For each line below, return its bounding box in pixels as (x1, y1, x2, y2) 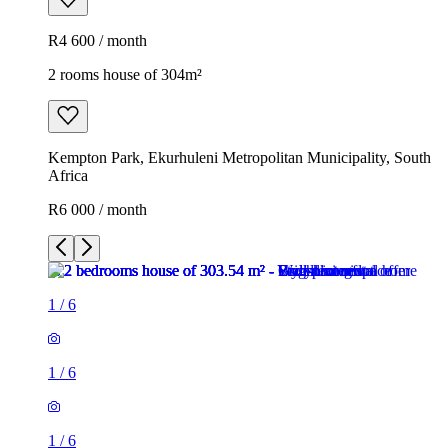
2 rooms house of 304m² (48, 65, 202, 83)
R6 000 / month (48, 200, 147, 218)
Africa (48, 166, 88, 184)
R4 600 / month (48, 31, 147, 49)
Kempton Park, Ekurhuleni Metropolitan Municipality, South (48, 148, 431, 166)
